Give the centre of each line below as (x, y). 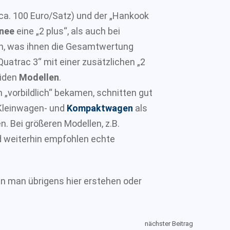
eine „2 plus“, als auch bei (68, 31)
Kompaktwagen (100, 108)
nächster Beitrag (169, 224)
